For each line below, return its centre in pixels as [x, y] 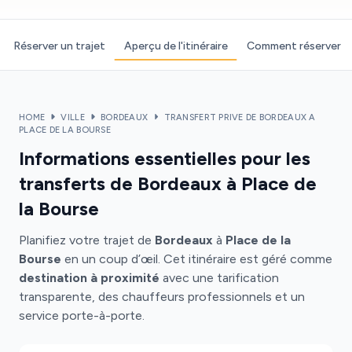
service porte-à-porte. [82, 315]
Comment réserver [293, 46]
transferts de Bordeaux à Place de [168, 183]
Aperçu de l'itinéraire [176, 46]
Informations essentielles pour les [165, 158]
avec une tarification [219, 278]
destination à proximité [89, 278]
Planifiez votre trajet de [87, 240]
